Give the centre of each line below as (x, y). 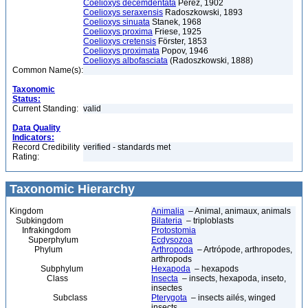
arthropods (172, 259)
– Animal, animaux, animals (238, 211)
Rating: (26, 157)
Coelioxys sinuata (117, 22)
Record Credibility (46, 147)
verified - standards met (127, 147)
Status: (26, 99)
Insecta (165, 278)
